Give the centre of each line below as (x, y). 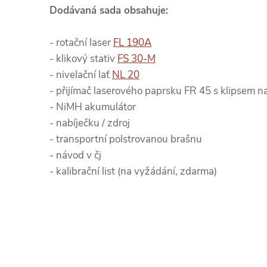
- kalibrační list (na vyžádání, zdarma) (133, 171)
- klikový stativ (83, 59)
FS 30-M (136, 59)
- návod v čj (75, 155)
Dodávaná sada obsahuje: (109, 10)
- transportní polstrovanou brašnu (126, 139)
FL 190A (132, 43)
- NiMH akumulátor (93, 107)
